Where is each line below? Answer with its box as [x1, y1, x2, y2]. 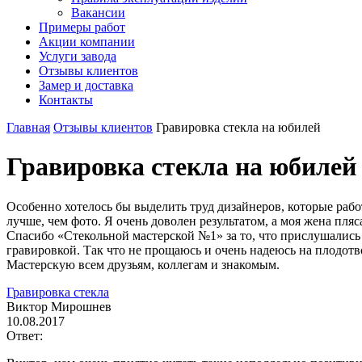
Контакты [39, 93, 93, 107]
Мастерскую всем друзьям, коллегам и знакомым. [6, 257, 280, 271]
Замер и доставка [39, 78, 133, 92]
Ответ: [6, 328, 43, 343]
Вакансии [71, 6, 125, 19]
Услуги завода [39, 49, 116, 63]
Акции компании [39, 35, 135, 48]
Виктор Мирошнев [6, 299, 112, 314]
